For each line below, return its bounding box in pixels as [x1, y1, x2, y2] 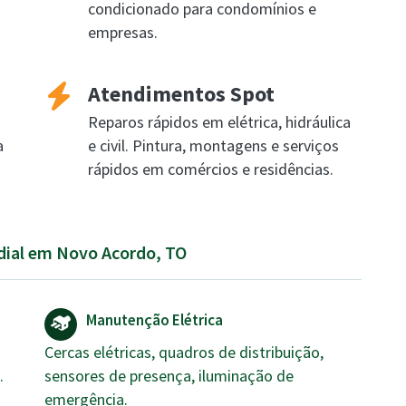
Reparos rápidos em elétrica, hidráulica [88, 111, 351, 132]
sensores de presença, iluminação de [44, 365, 294, 386]
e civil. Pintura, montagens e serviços [88, 135, 339, 156]
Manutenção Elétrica [86, 310, 223, 330]
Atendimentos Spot [88, 80, 275, 108]
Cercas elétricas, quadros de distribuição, [44, 342, 324, 362]
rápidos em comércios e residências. [88, 159, 333, 179]
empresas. [88, 22, 158, 43]
